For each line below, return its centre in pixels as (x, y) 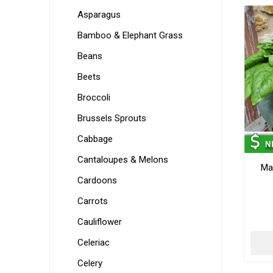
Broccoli (94, 97)
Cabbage (95, 139)
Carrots (92, 201)
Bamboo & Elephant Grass (130, 35)
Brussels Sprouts (112, 118)
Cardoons (97, 180)
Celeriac (93, 243)
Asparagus (99, 15)
